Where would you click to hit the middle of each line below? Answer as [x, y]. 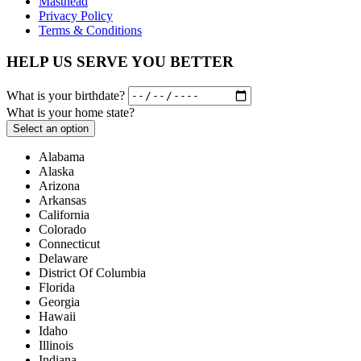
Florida [57, 287]
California [64, 214]
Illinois [56, 345]
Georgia [59, 301]
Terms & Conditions [90, 31]
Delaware [63, 258]
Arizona [59, 185]
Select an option [51, 128]
